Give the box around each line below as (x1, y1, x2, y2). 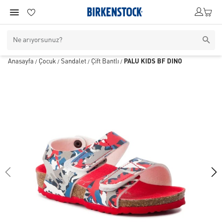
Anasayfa (8, 58, 34, 65)
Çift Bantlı (91, 58, 119, 65)
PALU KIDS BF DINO (124, 58, 182, 65)
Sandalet (61, 58, 86, 65)
